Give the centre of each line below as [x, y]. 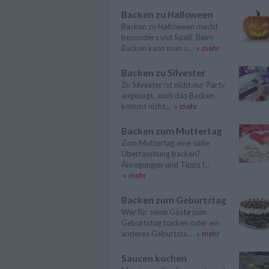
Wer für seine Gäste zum [164, 212]
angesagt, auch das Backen [168, 95]
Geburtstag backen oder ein [170, 223]
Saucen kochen [154, 258]
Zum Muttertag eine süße [165, 143]
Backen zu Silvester [163, 73]
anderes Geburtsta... [157, 234]
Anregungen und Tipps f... [165, 165]
